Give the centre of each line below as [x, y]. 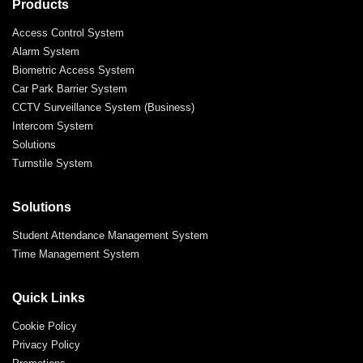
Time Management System [76, 254]
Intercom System [53, 126]
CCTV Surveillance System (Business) [103, 107]
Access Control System [68, 32]
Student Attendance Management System [110, 235]
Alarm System [46, 51]
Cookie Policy [45, 326]
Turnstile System [52, 163]
